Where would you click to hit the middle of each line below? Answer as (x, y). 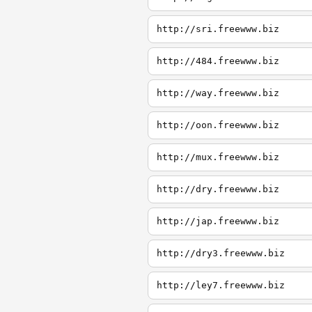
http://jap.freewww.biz (218, 221)
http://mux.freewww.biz (218, 157)
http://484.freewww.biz (218, 61)
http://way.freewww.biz (218, 93)
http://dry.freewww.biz (218, 189)
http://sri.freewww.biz (218, 29)
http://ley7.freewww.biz (221, 285)
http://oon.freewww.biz (218, 125)
